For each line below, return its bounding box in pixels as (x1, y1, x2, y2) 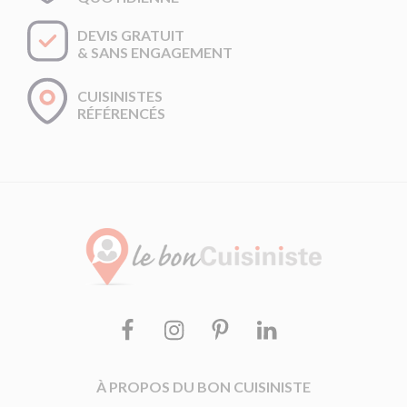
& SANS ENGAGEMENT (77, 44, 233, 62)
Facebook (114, 321, 186, 342)
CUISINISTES (77, 86, 163, 104)
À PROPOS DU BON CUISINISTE (96, 378, 311, 396)
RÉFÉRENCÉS (77, 104, 165, 122)
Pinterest (207, 321, 275, 342)
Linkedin (253, 321, 314, 342)
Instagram (161, 321, 234, 342)
